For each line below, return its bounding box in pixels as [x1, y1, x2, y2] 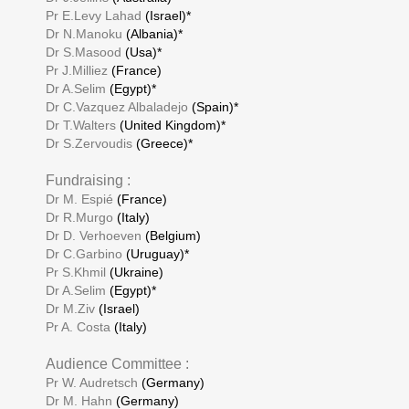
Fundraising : [46, 173, 131, 188]
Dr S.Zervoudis [46, 136, 132, 151]
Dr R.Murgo [46, 210, 113, 225]
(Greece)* [132, 136, 193, 151]
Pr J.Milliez [46, 63, 108, 78]
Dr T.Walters [46, 118, 116, 132]
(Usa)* [121, 45, 162, 59]
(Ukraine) [106, 265, 163, 279]
